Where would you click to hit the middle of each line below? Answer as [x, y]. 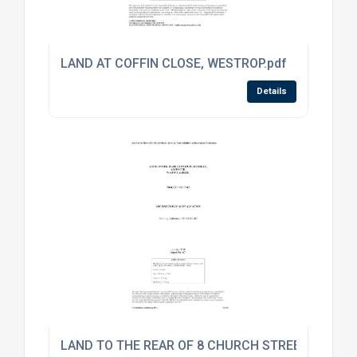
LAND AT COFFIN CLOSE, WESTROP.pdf [173, 63]
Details [272, 91]
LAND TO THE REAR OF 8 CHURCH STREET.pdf [195, 345]
